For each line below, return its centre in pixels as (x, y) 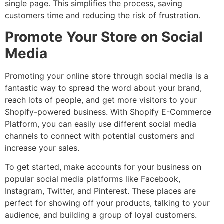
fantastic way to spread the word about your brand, (103, 88)
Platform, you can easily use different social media (101, 124)
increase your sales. (42, 148)
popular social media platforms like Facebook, (93, 179)
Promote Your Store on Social (104, 37)
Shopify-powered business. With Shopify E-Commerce (108, 112)
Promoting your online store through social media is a (107, 76)
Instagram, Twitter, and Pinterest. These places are (100, 191)
